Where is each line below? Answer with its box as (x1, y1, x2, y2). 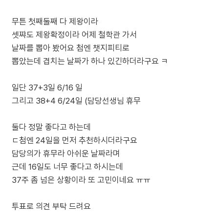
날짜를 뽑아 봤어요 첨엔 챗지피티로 (12, 43, 130, 53)
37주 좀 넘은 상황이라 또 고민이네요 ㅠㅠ (12, 175, 151, 185)
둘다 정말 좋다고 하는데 (12, 122, 91, 132)
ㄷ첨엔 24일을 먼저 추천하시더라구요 (12, 135, 137, 145)
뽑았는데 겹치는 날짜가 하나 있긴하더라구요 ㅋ (12, 56, 168, 66)
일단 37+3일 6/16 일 (12, 83, 83, 92)
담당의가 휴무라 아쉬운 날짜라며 (12, 149, 120, 158)
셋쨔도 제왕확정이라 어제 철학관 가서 (12, 30, 137, 40)
